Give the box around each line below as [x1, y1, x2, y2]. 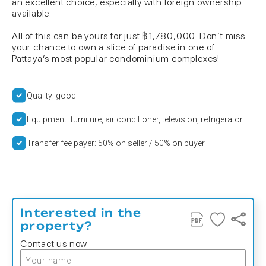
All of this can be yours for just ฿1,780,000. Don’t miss [12, 30, 245, 42]
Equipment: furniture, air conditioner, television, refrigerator [27, 114, 243, 124]
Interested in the [20, 206, 142, 219]
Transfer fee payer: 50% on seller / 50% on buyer [27, 138, 205, 148]
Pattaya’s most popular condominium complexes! [12, 53, 220, 64]
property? [20, 219, 93, 232]
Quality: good [27, 90, 76, 100]
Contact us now [20, 238, 88, 249]
